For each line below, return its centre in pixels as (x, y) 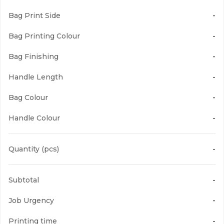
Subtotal (24, 180)
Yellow (93, 21)
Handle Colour (34, 118)
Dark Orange (104, 167)
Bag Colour (28, 97)
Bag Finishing (33, 56)
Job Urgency (31, 200)
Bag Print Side (34, 15)
